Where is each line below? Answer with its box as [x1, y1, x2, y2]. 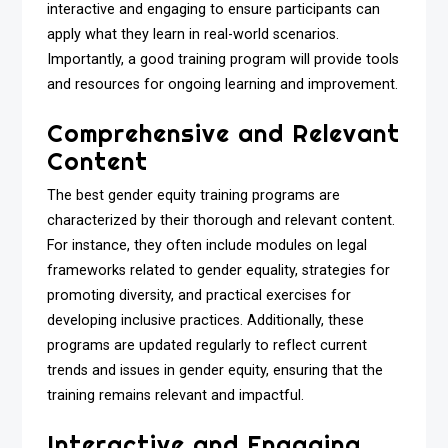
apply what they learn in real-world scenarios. [47, 26, 340, 44]
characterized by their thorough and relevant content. [47, 212, 396, 229]
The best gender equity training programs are [47, 187, 341, 204]
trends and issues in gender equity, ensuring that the [47, 362, 384, 379]
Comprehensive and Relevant [47, 118, 401, 148]
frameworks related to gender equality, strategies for [47, 262, 391, 279]
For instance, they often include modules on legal [47, 237, 368, 254]
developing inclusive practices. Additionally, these [47, 312, 365, 329]
